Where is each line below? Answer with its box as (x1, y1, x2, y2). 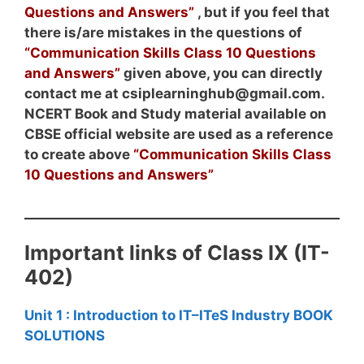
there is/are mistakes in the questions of (24, 24, 302, 41)
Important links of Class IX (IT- (24, 240, 330, 265)
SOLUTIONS (24, 327, 105, 344)
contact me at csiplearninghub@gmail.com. (24, 84, 324, 102)
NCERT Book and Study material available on (24, 105, 327, 122)
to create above (24, 145, 133, 162)
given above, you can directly (120, 64, 323, 81)
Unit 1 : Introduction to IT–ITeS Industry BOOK (24, 307, 333, 323)
